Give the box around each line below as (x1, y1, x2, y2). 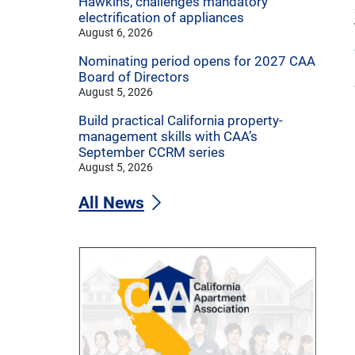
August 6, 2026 (78, 26, 153, 40)
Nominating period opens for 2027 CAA (78, 53, 315, 70)
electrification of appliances (78, 10, 244, 26)
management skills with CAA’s (78, 128, 258, 145)
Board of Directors (78, 69, 189, 86)
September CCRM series (78, 144, 225, 161)
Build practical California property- (78, 113, 283, 129)
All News (78, 193, 144, 213)
